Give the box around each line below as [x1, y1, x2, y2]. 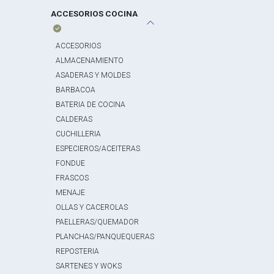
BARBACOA [56, 86, 96, 94]
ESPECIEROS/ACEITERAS [56, 144, 141, 153]
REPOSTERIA [56, 247, 100, 256]
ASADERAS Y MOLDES [56, 71, 131, 80]
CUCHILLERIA [56, 130, 102, 138]
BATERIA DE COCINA [56, 100, 126, 109]
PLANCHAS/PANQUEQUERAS [56, 232, 155, 241]
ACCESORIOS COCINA [51, 9, 138, 18]
